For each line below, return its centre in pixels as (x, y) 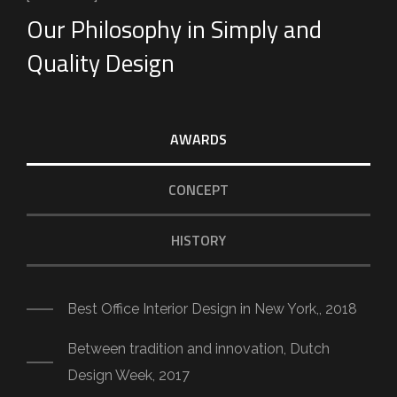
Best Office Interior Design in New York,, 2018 (212, 309)
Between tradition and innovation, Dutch (198, 349)
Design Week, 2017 (128, 376)
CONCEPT (198, 190)
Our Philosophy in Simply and (174, 29)
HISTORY (198, 241)
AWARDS (198, 140)
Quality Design (101, 63)
